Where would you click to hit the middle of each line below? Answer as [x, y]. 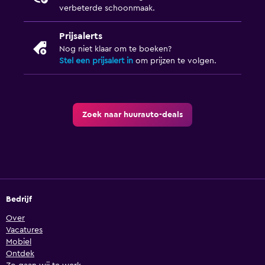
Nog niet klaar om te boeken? [115, 49]
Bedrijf [19, 200]
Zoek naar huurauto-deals [132, 115]
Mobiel [19, 242]
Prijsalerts [81, 36]
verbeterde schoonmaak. [107, 9]
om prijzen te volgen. [175, 61]
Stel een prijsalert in [96, 61]
